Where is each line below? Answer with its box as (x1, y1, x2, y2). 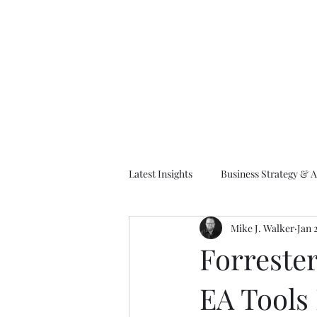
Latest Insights (129, 166, 192, 180)
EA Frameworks (157, 223, 228, 237)
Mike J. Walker (231, 221, 294, 235)
